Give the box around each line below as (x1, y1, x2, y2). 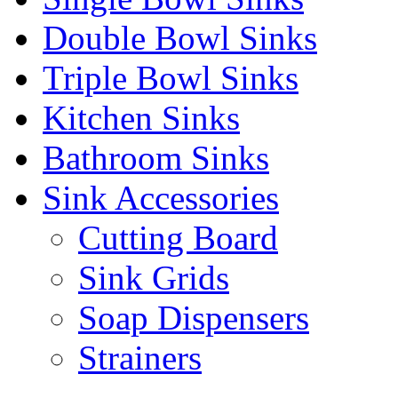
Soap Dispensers (78, 298, 309, 337)
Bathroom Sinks (43, 138, 269, 177)
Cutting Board (78, 218, 278, 257)
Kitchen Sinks (43, 98, 240, 137)
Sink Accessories (43, 178, 279, 217)
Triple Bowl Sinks (43, 58, 298, 97)
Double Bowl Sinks (43, 18, 317, 57)
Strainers (78, 338, 202, 377)
